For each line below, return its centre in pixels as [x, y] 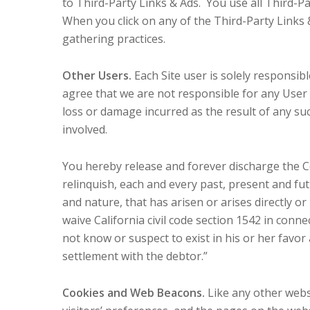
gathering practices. [114, 39]
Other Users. [97, 75]
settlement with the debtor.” [135, 256]
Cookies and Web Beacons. [134, 293]
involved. [85, 129]
